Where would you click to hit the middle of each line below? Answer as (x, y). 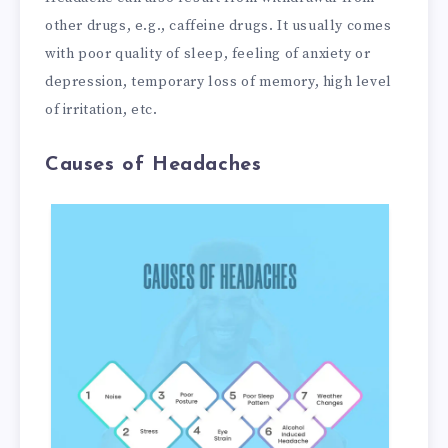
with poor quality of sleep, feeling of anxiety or (208, 53)
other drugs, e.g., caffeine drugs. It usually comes (218, 25)
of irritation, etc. (101, 109)
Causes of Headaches (153, 164)
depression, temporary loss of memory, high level (218, 81)
